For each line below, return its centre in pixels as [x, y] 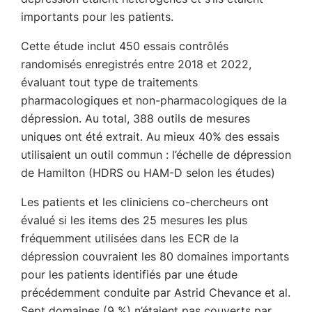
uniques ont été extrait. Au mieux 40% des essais [150, 136]
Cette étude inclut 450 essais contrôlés [125, 46]
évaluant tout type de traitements [109, 82]
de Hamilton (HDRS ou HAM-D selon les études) [148, 173]
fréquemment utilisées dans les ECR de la [130, 238]
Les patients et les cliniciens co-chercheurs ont [145, 202]
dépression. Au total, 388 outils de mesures [135, 118]
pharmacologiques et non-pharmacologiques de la [154, 100]
